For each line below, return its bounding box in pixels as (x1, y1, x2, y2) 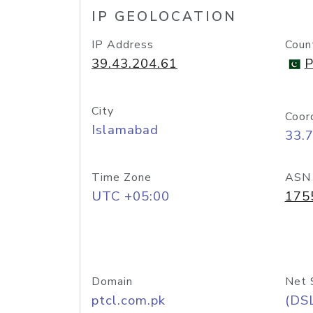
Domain (92, 274, 133, 289)
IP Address (92, 37, 154, 52)
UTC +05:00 (92, 187, 170, 205)
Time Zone (92, 170, 152, 185)
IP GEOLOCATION (92, 8, 237, 26)
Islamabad (92, 121, 159, 139)
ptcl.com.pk (92, 291, 166, 310)
